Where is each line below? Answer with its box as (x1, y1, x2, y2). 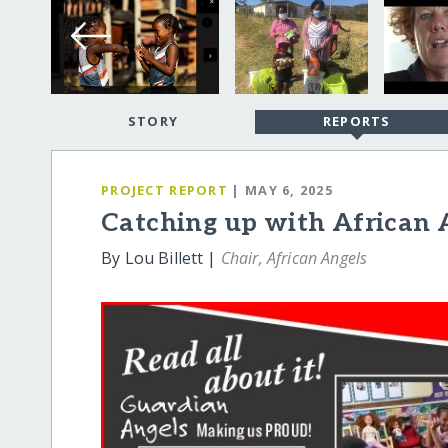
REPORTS (322, 112, 391, 131)
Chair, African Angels (220, 247, 368, 270)
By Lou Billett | (101, 247, 221, 270)
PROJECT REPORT (101, 180, 228, 199)
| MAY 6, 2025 (231, 180, 334, 199)
